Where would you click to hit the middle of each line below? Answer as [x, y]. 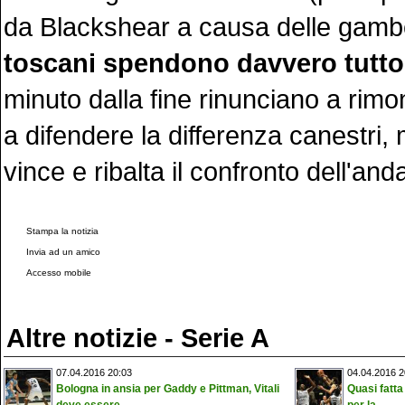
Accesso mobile [59, 273]
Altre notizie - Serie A [138, 338]
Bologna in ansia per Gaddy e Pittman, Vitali [168, 389]
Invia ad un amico [63, 252]
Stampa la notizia [62, 231]
